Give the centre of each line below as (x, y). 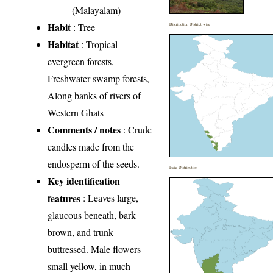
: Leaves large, (110, 198)
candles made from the (91, 147)
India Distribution (184, 168)
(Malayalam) (97, 10)
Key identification (84, 181)
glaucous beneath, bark (92, 215)
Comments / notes (84, 130)
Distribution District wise (190, 24)
